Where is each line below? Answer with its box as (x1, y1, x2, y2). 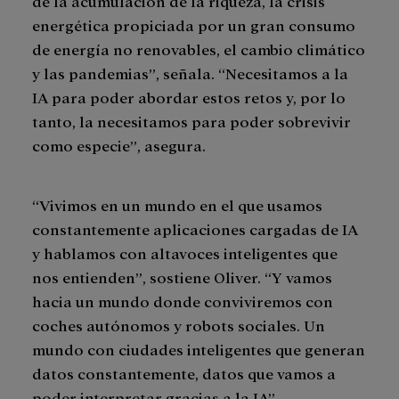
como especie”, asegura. (32, 135, 206, 155)
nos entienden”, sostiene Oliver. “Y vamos (32, 267, 332, 287)
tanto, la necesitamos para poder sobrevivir (32, 111, 351, 131)
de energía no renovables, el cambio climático (32, 39, 365, 59)
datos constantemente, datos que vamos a (32, 363, 336, 383)
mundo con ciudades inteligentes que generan (32, 339, 365, 359)
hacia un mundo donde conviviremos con (32, 291, 333, 311)
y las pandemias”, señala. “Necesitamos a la (32, 63, 348, 83)
